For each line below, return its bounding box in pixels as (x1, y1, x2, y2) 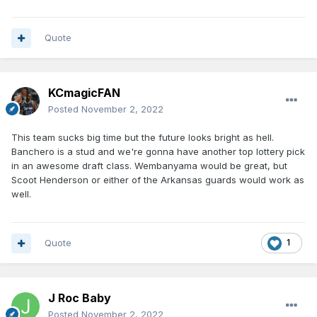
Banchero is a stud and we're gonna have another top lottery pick (11, 146, 305, 158)
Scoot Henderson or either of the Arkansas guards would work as (11, 174, 304, 186)
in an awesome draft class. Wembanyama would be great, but (11, 160, 287, 172)
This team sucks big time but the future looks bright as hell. (11, 132, 274, 144)
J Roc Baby (48, 291, 111, 306)
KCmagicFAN (48, 86, 120, 100)
